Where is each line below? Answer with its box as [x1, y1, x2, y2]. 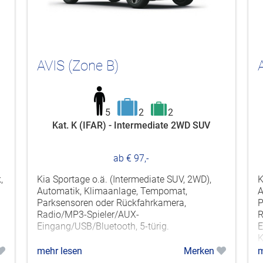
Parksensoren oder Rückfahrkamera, [36, 197, 186, 208]
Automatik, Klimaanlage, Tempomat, [36, 185, 187, 197]
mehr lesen [36, 245, 82, 257]
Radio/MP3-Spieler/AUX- [36, 208, 139, 220]
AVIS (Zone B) [36, 57, 119, 74]
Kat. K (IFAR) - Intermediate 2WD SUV [52, 119, 211, 131]
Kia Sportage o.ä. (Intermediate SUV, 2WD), [36, 173, 211, 185]
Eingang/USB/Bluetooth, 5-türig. [36, 220, 169, 232]
